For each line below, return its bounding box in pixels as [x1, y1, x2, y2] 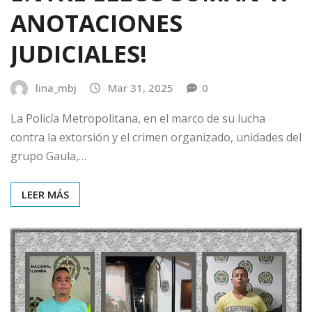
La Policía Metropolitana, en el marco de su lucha [10, 111, 265, 127]
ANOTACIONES [10, 7, 182, 40]
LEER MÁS [22, 187, 69, 202]
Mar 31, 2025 [108, 81, 173, 95]
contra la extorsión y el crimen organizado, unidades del [10, 130, 302, 146]
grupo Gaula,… [10, 148, 86, 164]
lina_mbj [36, 81, 77, 95]
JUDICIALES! [10, 38, 147, 70]
